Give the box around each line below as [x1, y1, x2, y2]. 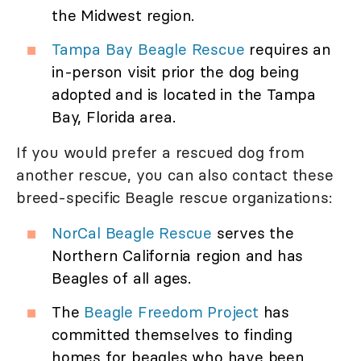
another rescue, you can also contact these [16, 165, 334, 185]
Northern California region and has [52, 246, 304, 266]
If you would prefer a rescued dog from [16, 143, 305, 163]
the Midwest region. [52, 6, 195, 26]
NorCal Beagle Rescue [52, 223, 213, 243]
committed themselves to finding [52, 325, 293, 345]
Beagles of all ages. [52, 268, 192, 288]
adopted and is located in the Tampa [52, 85, 316, 105]
